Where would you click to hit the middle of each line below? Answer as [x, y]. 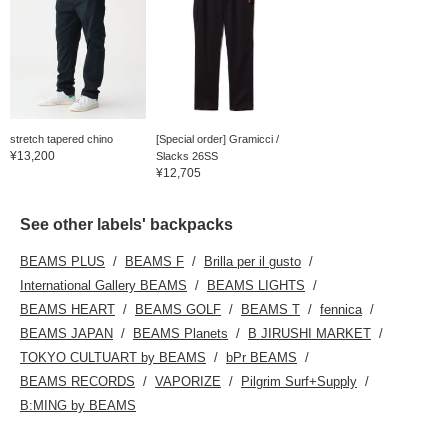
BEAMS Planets [180, 333]
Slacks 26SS [186, 155]
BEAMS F [154, 261]
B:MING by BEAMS [78, 405]
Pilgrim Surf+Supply [299, 381]
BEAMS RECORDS [77, 381]
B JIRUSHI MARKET [309, 333]
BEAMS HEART [67, 309]
